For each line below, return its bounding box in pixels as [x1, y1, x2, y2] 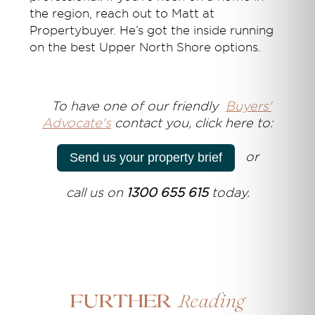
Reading [177, 291, 245, 314]
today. [207, 185, 250, 200]
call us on [65, 185, 127, 200]
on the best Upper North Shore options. [30, 40, 262, 54]
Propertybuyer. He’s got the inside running [30, 23, 274, 37]
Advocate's [42, 115, 111, 130]
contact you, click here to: [111, 115, 273, 130]
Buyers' [225, 98, 271, 113]
